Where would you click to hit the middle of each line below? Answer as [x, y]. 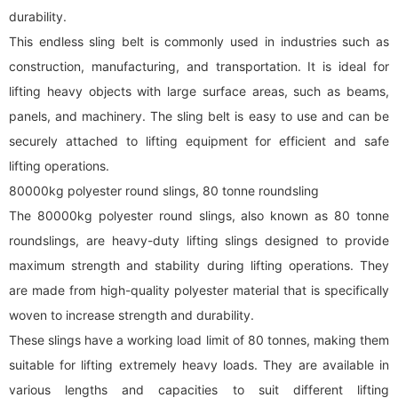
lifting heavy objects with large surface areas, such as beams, [199, 91]
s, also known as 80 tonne [307, 215]
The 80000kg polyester [84, 215]
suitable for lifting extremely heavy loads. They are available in [199, 365]
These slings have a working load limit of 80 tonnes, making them [199, 340]
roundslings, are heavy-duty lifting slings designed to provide [199, 240]
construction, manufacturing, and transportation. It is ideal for [199, 66]
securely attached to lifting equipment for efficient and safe [199, 141]
